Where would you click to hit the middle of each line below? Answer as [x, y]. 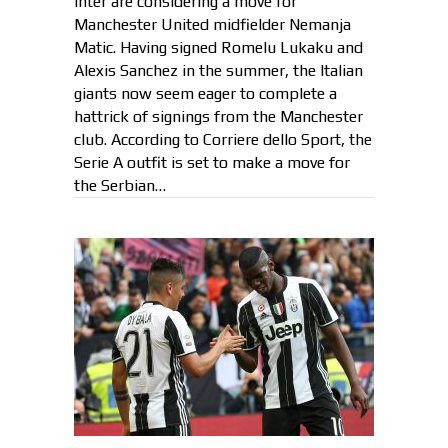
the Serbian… [120, 185]
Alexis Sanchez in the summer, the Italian [218, 70]
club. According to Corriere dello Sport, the [223, 139]
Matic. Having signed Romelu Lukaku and [218, 47]
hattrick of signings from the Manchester [218, 116]
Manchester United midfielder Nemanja [212, 24]
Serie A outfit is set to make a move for [212, 162]
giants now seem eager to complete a [205, 93]
